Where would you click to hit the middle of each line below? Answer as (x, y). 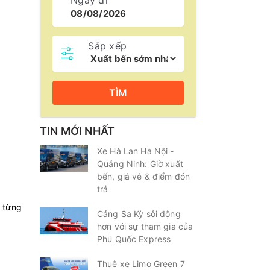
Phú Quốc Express (134, 239)
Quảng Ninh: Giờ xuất (140, 164)
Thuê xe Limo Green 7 (141, 264)
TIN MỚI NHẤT (77, 131)
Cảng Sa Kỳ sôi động (139, 214)
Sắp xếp (107, 46)
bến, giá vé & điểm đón (144, 176)
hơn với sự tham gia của (145, 226)
